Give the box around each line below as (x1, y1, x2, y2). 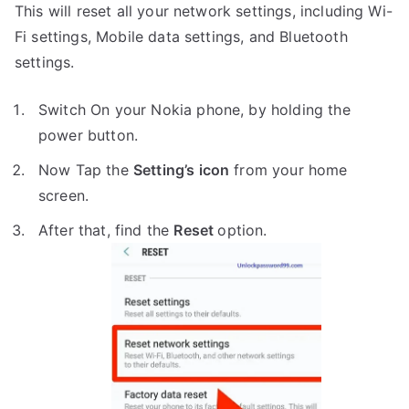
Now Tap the (38, 160, 133, 179)
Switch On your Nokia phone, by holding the (38, 100, 351, 119)
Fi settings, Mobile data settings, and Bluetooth (15, 26, 348, 46)
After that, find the (38, 220, 174, 239)
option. (217, 220, 267, 239)
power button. (38, 125, 139, 144)
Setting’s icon (132, 160, 230, 179)
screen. (38, 185, 89, 204)
